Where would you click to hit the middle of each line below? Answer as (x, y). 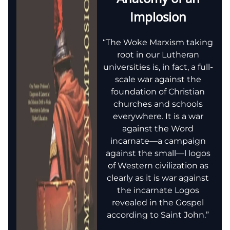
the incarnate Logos (158, 190)
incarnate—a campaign (158, 141)
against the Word (158, 128)
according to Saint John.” (158, 215)
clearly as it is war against (158, 178)
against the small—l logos (158, 153)
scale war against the (158, 79)
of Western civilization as (158, 165)
